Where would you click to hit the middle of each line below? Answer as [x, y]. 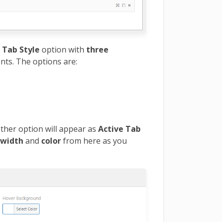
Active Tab [120, 129]
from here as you [95, 141]
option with [64, 50]
